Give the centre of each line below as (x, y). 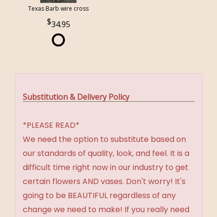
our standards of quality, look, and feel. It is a (106, 153)
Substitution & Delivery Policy (76, 97)
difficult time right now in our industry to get (106, 167)
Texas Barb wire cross (59, 9)
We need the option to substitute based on (104, 139)
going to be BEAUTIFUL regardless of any (99, 195)
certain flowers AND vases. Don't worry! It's (104, 181)
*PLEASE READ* (51, 125)
